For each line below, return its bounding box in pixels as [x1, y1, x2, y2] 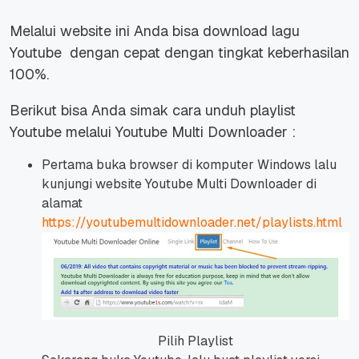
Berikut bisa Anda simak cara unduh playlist [10, 101, 296, 120]
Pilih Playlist [158, 332, 233, 349]
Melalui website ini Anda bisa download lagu [10, 22, 300, 41]
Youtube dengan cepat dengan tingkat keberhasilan [10, 43, 349, 63]
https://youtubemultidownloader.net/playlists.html [42, 214, 342, 232]
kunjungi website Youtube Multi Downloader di [42, 175, 317, 193]
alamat [42, 195, 83, 212]
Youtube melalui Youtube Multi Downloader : [10, 123, 296, 142]
